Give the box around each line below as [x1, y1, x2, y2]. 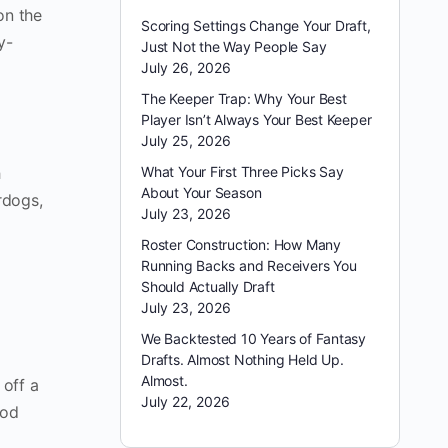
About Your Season [141, 184, 262, 201]
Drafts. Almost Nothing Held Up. [141, 351, 344, 368]
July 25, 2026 [141, 132, 231, 149]
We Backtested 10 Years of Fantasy [141, 330, 367, 347]
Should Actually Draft [141, 278, 275, 295]
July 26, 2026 [141, 59, 231, 76]
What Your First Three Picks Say [141, 163, 344, 180]
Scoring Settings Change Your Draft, [141, 17, 371, 34]
